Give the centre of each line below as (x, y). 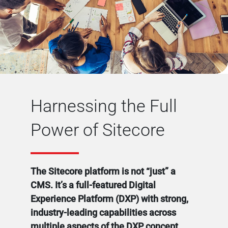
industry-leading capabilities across (103, 212)
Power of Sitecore (98, 130)
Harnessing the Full (104, 106)
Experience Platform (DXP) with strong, (109, 198)
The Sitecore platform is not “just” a (103, 171)
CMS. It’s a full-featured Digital (93, 185)
